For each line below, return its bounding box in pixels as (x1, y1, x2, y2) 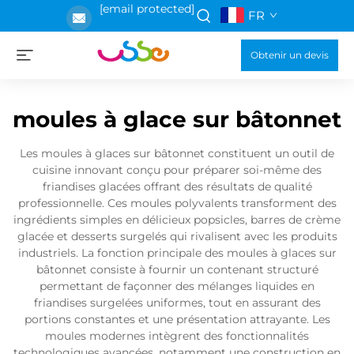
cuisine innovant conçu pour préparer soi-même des (32, 163, 322, 177)
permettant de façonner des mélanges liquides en (40, 279, 314, 293)
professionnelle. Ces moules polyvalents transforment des (17, 196, 337, 210)
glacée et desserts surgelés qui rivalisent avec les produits (17, 229, 337, 243)
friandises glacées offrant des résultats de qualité (42, 179, 312, 194)
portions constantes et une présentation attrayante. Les (24, 312, 330, 326)
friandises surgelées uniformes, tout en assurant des (33, 296, 321, 310)
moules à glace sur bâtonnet (13, 106, 341, 133)
